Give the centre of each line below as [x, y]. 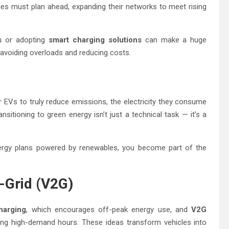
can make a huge [174, 40]
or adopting [25, 40]
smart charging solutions [95, 40]
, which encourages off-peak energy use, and [109, 209]
